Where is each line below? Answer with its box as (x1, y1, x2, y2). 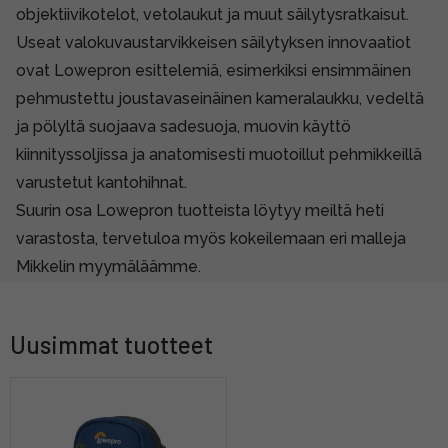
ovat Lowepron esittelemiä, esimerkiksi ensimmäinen (16, 61, 411, 81)
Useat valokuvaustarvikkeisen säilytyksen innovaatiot (16, 33, 411, 53)
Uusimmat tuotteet (10, 330, 213, 360)
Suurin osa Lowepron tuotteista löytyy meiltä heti (16, 201, 384, 221)
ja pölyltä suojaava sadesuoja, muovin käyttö (16, 117, 351, 137)
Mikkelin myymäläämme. (16, 257, 201, 277)
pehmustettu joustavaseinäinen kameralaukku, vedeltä (16, 89, 424, 109)
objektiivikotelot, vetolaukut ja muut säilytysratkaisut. (16, 5, 409, 25)
